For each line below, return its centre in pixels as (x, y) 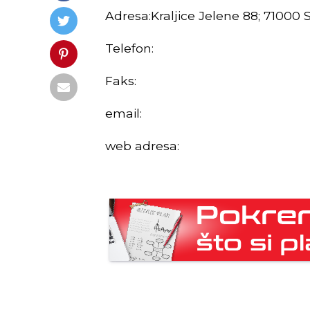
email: (124, 113)
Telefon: (129, 48)
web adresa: (142, 146)
